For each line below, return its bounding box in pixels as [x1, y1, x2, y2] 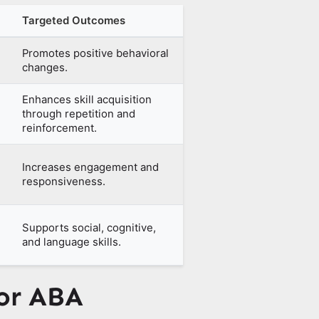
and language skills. [22, 236, 122, 249]
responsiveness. [22, 175, 106, 189]
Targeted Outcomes [22, 14, 126, 28]
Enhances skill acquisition [22, 93, 152, 107]
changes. [22, 61, 68, 75]
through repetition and [22, 108, 136, 121]
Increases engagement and [22, 161, 159, 174]
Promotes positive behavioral [22, 47, 169, 61]
